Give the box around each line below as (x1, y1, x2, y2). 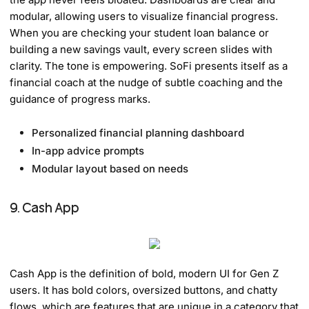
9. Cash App (10, 198, 80, 217)
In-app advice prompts (32, 143, 145, 157)
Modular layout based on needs (32, 161, 189, 175)
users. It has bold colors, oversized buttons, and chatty (10, 283, 278, 297)
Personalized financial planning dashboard (32, 126, 245, 139)
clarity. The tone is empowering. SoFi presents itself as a (10, 59, 288, 72)
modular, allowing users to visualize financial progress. (10, 9, 279, 23)
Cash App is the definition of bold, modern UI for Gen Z (10, 266, 279, 280)
